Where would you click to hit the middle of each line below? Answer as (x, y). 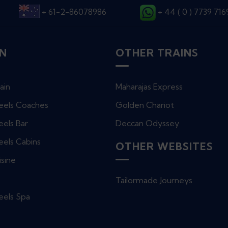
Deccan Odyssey (147, 123)
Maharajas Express (149, 87)
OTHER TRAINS (157, 53)
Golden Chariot (145, 105)
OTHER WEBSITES (164, 146)
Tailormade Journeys (154, 180)
